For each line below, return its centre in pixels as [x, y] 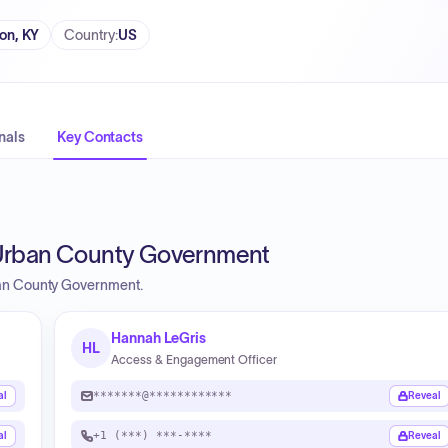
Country [89, 35]
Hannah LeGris [159, 338]
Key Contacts [100, 137]
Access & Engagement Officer [194, 359]
